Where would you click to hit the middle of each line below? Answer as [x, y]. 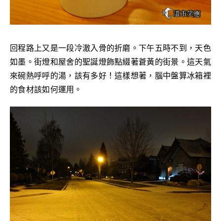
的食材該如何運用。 [46, 89]
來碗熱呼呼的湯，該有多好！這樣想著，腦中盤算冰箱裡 [110, 75]
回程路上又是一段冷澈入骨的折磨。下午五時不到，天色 [110, 48]
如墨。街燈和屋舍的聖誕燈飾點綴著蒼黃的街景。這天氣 [110, 62]
